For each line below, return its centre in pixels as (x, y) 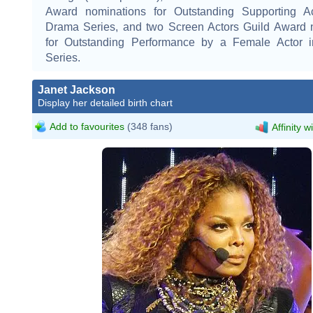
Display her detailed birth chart (105, 102)
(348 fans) (148, 126)
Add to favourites (87, 126)
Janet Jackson (77, 89)
